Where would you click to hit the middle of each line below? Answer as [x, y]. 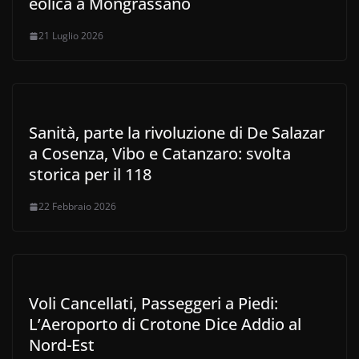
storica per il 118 [90, 174]
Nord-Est [62, 345]
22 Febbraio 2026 [77, 206]
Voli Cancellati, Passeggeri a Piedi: [153, 303]
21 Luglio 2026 [71, 36]
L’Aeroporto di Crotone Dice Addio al [165, 324]
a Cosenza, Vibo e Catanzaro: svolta [160, 153]
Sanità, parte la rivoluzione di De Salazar [177, 133]
